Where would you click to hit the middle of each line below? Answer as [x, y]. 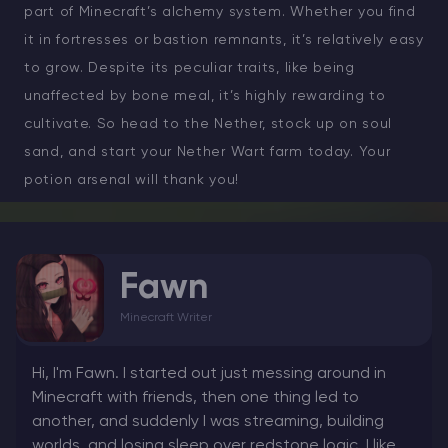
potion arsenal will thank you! [131, 180]
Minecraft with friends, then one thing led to [195, 398]
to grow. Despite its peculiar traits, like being [189, 68]
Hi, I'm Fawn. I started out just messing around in [209, 374]
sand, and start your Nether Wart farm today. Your [207, 152]
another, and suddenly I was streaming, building [208, 422]
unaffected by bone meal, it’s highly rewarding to [205, 96]
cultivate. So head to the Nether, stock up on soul [208, 124]
